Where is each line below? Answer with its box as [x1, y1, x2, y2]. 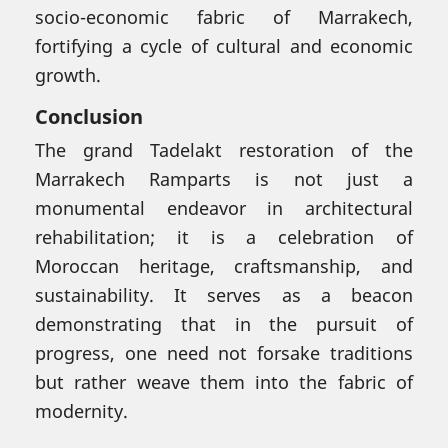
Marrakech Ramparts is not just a [35, 166, 413, 191]
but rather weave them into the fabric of [35, 369, 413, 394]
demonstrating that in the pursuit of [35, 311, 413, 336]
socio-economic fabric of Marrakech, [35, 4, 413, 29]
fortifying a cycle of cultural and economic [35, 33, 413, 58]
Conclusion [35, 102, 143, 130]
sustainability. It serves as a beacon [35, 282, 413, 307]
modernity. [35, 398, 128, 423]
